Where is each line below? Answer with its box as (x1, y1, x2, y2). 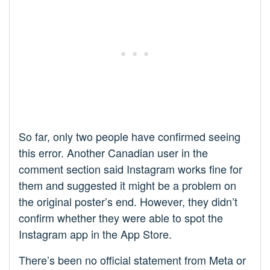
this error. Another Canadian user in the (19, 145, 208, 161)
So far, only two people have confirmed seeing (19, 128, 240, 145)
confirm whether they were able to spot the (19, 210, 223, 226)
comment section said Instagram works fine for (19, 161, 242, 177)
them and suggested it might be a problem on (19, 177, 236, 193)
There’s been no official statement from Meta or (19, 252, 246, 268)
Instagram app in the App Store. (19, 226, 172, 242)
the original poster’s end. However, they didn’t (19, 193, 237, 210)
